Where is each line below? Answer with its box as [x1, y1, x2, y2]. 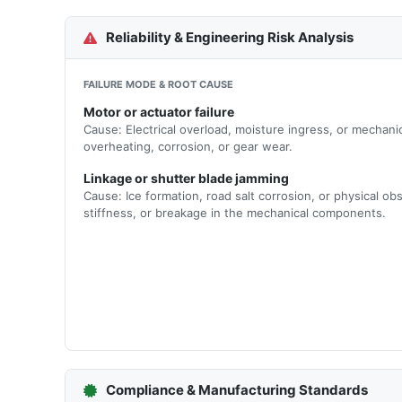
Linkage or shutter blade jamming [83, 170, 289, 186]
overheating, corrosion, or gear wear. [83, 139, 293, 153]
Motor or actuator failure [83, 104, 234, 119]
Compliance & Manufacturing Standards [106, 381, 368, 398]
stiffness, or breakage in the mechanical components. [83, 205, 386, 220]
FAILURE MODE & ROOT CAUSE [83, 78, 233, 91]
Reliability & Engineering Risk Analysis [106, 29, 354, 46]
